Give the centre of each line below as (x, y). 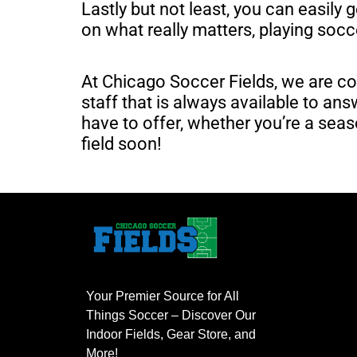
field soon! (122, 143)
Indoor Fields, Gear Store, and (171, 334)
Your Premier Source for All (162, 296)
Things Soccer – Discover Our (171, 315)
